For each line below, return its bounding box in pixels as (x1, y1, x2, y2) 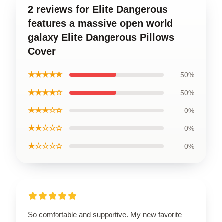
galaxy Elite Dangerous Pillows (28, 32, 174, 43)
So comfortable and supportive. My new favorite (28, 210, 182, 219)
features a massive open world (28, 18, 173, 29)
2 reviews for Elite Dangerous (28, 4, 167, 15)
